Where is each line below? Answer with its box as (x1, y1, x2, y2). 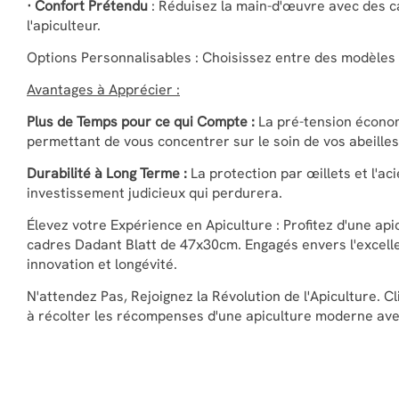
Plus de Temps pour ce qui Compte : (27, 111, 255, 131)
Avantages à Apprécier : (27, 79, 180, 99)
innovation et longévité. (27, 254, 177, 273)
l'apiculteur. (27, 15, 101, 35)
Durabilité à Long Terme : (27, 163, 187, 183)
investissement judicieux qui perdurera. (27, 183, 282, 202)
